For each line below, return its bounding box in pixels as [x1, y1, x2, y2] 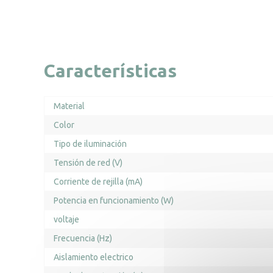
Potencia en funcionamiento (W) [54, 196, 174, 205]
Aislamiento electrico [54, 252, 133, 262]
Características [44, 60, 177, 81]
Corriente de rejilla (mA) [54, 177, 143, 186]
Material [54, 101, 85, 111]
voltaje [54, 214, 79, 224]
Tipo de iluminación [54, 139, 127, 149]
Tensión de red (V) [54, 158, 122, 168]
